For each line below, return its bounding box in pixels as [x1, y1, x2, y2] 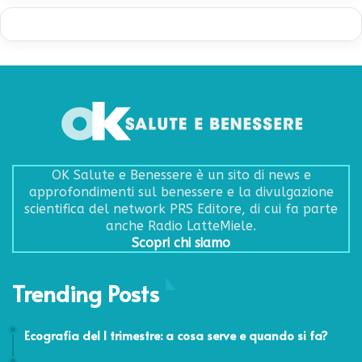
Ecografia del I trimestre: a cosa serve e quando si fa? [24, 326, 328, 343]
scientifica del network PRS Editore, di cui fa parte [24, 200, 338, 217]
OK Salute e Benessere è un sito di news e [51, 166, 311, 183]
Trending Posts [12, 276, 159, 309]
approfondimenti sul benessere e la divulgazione [28, 183, 334, 200]
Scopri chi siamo [132, 234, 230, 250]
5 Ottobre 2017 [24, 320, 82, 330]
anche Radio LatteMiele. [106, 217, 256, 234]
